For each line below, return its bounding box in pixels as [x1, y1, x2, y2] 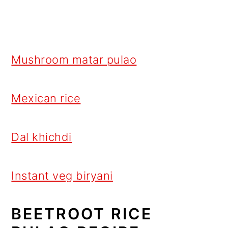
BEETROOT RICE [11, 205, 153, 223]
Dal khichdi [11, 130, 72, 144]
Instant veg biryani [11, 169, 113, 183]
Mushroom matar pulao [11, 53, 137, 67]
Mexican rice [11, 92, 81, 105]
